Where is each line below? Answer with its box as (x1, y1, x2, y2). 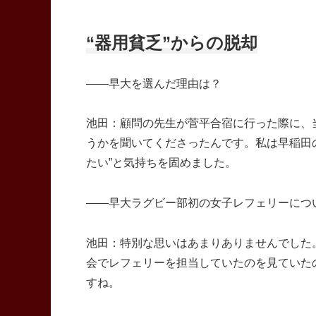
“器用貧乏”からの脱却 (86, 32, 257, 52)
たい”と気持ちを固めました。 (86, 157, 236, 169)
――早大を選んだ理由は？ (86, 77, 221, 90)
